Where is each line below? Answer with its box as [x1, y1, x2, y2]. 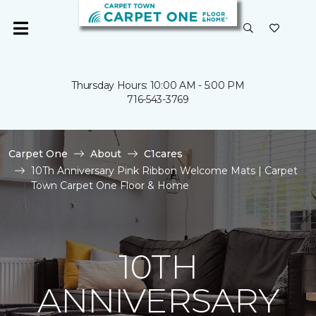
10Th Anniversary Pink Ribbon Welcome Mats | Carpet [31, 164, 298, 177]
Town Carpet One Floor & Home [31, 179, 189, 192]
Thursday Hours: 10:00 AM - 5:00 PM [71, 79, 245, 92]
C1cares [144, 147, 183, 160]
